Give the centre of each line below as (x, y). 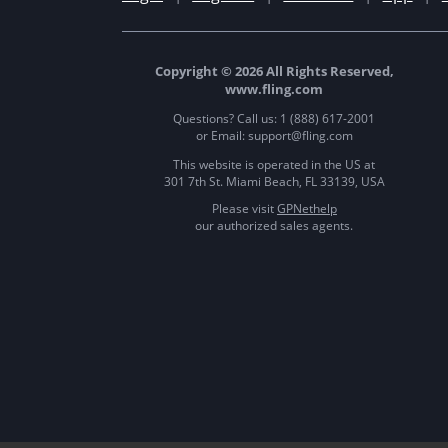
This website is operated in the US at (274, 165)
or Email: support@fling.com (274, 136)
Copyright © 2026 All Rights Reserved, (274, 71)
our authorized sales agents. (274, 226)
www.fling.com (274, 89)
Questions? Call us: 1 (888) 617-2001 (274, 119)
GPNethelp (306, 209)
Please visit (244, 209)
